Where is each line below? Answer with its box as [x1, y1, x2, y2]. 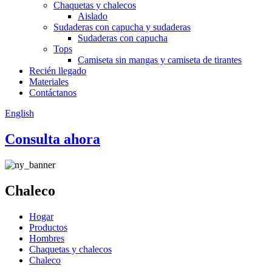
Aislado [78, 11, 107, 21]
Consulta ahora [5, 131, 100, 147]
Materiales [29, 76, 69, 87]
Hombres [29, 233, 64, 243]
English [5, 108, 34, 118]
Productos [29, 222, 67, 233]
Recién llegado [29, 66, 86, 76]
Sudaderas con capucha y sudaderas [53, 22, 191, 32]
